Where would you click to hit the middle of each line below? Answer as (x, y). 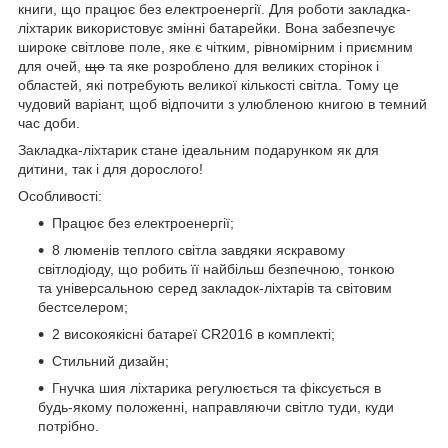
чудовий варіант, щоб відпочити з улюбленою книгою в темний (222, 103)
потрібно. (68, 425)
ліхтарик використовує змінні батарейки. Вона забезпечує (206, 27)
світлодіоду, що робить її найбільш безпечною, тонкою (216, 268)
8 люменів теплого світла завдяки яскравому (198, 249)
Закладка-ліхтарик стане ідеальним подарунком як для (198, 149)
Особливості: (60, 195)
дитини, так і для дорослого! (110, 168)
